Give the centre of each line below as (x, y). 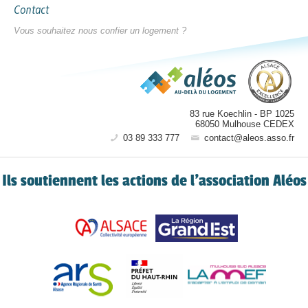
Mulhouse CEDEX (258, 124)
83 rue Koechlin (221, 113)
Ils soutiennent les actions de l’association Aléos (154, 180)
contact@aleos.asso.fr (248, 137)
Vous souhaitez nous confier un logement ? (100, 31)
